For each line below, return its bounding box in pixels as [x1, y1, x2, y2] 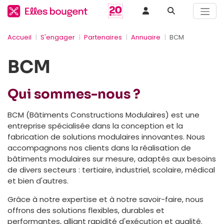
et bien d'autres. [7, 175, 68, 186]
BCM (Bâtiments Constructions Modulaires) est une [7, 109, 199, 120]
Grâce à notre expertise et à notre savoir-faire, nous [7, 193, 203, 204]
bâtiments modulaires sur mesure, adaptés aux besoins [7, 153, 216, 164]
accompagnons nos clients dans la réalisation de [7, 142, 191, 153]
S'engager [40, 32, 75, 42]
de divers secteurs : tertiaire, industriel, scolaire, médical [7, 164, 215, 175]
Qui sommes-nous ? [7, 85, 140, 102]
